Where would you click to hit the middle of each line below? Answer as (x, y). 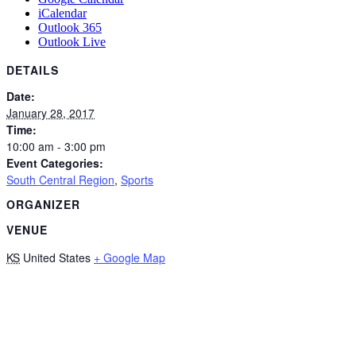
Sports (137, 179)
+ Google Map (130, 257)
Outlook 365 (70, 28)
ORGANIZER (43, 205)
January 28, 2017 (50, 112)
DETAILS (33, 70)
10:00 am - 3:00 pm (56, 146)
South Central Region (60, 179)
